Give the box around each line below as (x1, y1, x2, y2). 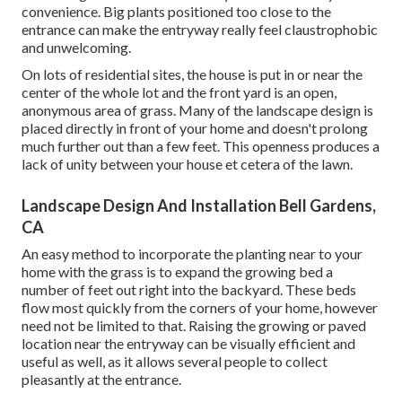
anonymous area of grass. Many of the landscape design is (22, 100, 373, 118)
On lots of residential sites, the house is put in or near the (22, 65, 363, 83)
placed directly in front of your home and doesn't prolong (22, 118, 368, 136)
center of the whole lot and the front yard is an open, (22, 83, 336, 100)
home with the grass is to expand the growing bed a (22, 262, 333, 280)
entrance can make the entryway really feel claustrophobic (22, 20, 378, 38)
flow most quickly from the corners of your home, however (22, 298, 378, 316)
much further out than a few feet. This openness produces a (22, 136, 380, 154)
